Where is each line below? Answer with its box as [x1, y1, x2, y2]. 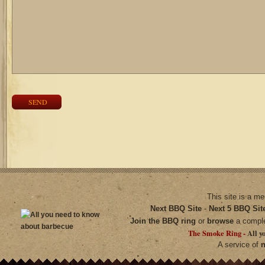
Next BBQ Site [150, 205, 202, 213]
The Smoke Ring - [188, 228, 247, 238]
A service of [218, 241, 261, 249]
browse [206, 217, 234, 225]
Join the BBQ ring [130, 217, 196, 225]
